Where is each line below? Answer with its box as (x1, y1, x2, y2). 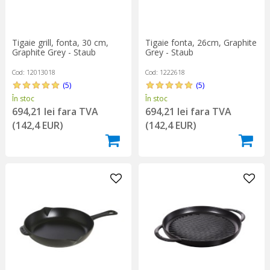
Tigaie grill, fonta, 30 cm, (11, 36, 108, 48)
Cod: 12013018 (11, 67, 55, 77)
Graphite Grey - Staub (11, 46, 96, 58)
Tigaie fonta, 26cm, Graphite (145, 36, 257, 48)
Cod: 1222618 (145, 67, 185, 77)
